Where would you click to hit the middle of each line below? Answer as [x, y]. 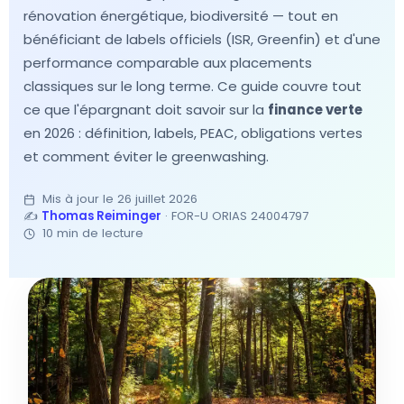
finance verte [315, 110]
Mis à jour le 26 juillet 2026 [120, 199]
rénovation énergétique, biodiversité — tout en [181, 16]
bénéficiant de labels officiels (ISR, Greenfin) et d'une [202, 39]
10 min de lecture [91, 233]
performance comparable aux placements [168, 63]
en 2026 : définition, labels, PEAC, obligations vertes [193, 133]
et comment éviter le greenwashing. [146, 156]
